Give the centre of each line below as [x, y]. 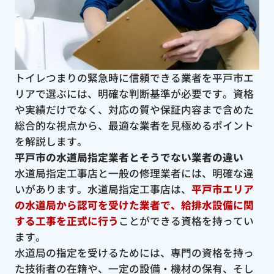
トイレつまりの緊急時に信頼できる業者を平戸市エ [134, 77]
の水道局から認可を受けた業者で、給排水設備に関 [134, 205]
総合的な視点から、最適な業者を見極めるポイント [134, 125]
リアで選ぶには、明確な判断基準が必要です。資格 [134, 93]
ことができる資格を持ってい [186, 220]
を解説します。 [51, 141]
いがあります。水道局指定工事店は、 [103, 189]
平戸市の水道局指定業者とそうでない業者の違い [129, 157]
